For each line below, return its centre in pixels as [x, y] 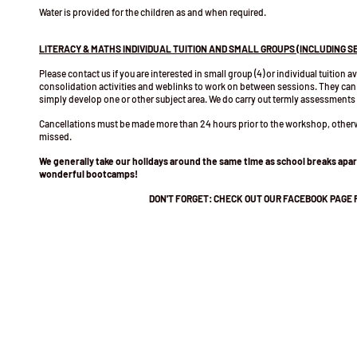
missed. [55, 136]
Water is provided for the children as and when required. [153, 12]
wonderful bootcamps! [88, 173]
